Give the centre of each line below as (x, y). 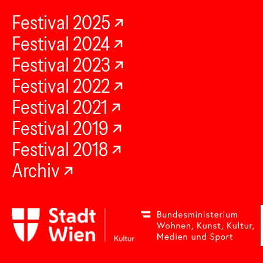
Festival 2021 (60, 107)
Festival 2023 (61, 65)
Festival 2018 (60, 149)
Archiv (36, 171)
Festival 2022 (61, 86)
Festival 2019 (60, 128)
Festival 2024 (61, 44)
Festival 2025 (61, 23)
